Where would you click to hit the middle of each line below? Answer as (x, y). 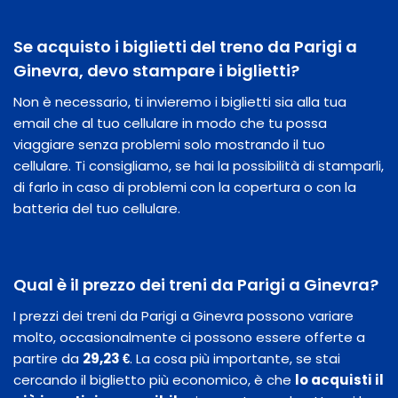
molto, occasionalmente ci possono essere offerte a (189, 337)
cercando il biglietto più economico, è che (154, 379)
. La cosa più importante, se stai (235, 358)
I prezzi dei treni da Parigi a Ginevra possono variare (183, 315)
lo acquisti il (339, 379)
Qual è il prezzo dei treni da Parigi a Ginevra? (196, 284)
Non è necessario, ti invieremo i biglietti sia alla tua (180, 101)
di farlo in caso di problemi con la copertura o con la (185, 187)
